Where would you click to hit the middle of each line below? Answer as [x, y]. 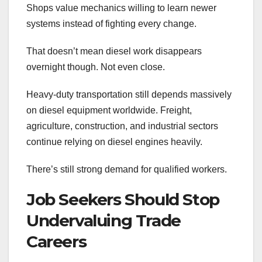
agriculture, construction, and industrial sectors [122, 126]
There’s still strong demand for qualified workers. [127, 169]
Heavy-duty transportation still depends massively [129, 94]
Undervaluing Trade [104, 220]
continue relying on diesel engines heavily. [114, 142]
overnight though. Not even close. [96, 67]
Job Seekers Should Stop [123, 199]
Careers [56, 241]
